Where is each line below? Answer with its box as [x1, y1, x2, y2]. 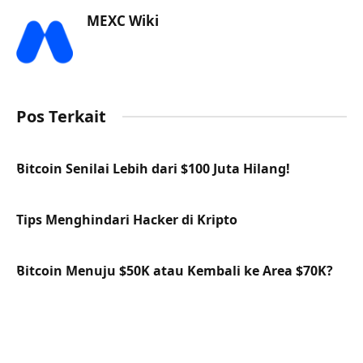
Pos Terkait [16, 105, 106, 127]
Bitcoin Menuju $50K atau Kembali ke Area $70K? [16, 261, 333, 280]
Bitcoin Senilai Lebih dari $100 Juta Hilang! [16, 159, 290, 177]
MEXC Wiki [87, 11, 159, 30]
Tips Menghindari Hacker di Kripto [16, 210, 237, 228]
